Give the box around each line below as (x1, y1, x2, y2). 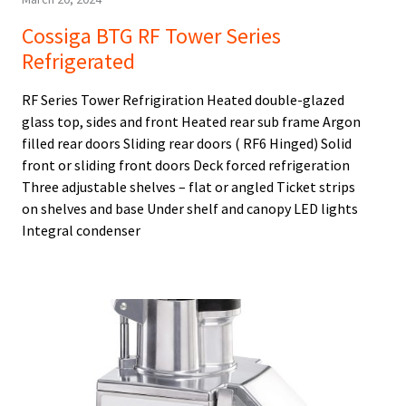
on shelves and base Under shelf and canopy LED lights (22, 199, 358, 218)
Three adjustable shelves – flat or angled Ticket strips (22, 178, 355, 197)
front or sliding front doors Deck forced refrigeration (22, 156, 350, 175)
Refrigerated (22, 47, 135, 76)
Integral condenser (22, 221, 140, 240)
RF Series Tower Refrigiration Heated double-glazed (22, 91, 344, 110)
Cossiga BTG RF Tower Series (22, 22, 281, 51)
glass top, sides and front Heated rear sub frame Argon (22, 112, 361, 131)
